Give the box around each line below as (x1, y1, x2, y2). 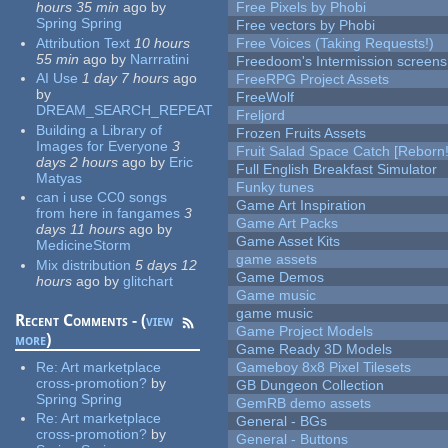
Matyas (36, 169, 83, 186)
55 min (36, 50, 80, 67)
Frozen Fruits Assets (236, 125, 367, 142)
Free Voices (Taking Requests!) (236, 35, 435, 52)
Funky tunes (236, 179, 315, 196)
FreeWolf (236, 89, 295, 106)
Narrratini (130, 50, 190, 67)
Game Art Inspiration (236, 197, 367, 214)
